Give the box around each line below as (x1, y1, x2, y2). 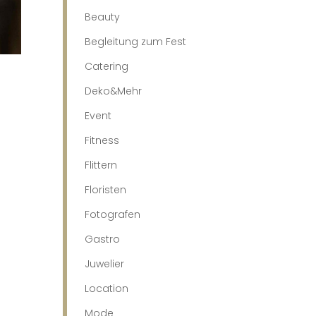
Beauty (85, 9, 121, 24)
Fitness (85, 133, 120, 147)
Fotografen (85, 207, 141, 221)
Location (85, 281, 129, 296)
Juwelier (85, 256, 125, 271)
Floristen (85, 182, 127, 197)
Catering (85, 59, 129, 73)
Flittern (85, 157, 118, 172)
